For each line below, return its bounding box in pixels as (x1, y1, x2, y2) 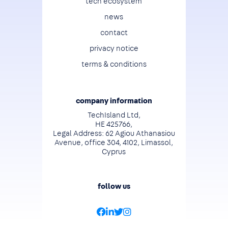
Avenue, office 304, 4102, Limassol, (54, 138, 174, 147)
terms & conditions (81, 60, 147, 69)
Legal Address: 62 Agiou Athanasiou (52, 129, 175, 138)
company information (75, 97, 152, 105)
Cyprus (102, 148, 126, 156)
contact (100, 28, 128, 37)
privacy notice (89, 44, 138, 53)
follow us (97, 182, 130, 191)
